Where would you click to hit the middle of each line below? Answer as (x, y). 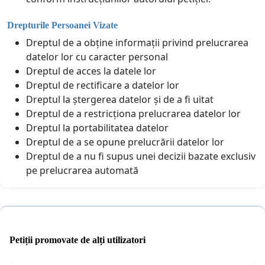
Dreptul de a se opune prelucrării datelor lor (125, 142)
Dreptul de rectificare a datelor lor (103, 85)
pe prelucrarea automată (82, 170)
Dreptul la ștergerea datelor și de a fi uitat (120, 99)
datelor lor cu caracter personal (97, 56)
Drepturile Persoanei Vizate (62, 25)
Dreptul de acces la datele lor (91, 71)
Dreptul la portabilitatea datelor (97, 127)
